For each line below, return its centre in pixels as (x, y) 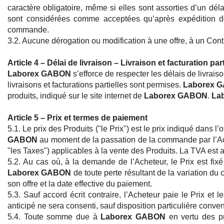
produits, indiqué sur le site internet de (76, 96)
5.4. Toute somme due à (54, 217)
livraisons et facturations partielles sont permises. (95, 85)
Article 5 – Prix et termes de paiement (77, 118)
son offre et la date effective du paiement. (80, 184)
